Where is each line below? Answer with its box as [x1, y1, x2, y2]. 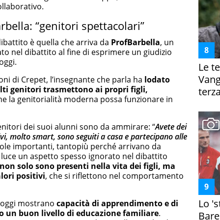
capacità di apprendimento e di [56, 197, 178, 209]
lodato [144, 74, 170, 85]
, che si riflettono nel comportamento [45, 170, 184, 181]
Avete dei [155, 121, 187, 132]
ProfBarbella [111, 36, 160, 48]
